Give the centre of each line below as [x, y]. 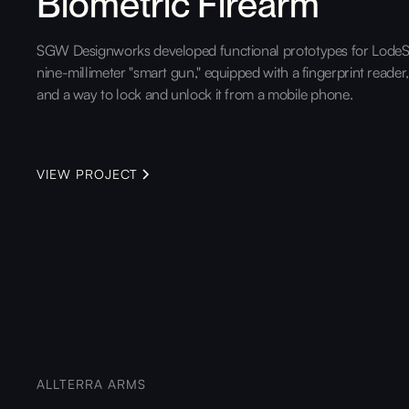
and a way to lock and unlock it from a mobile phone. [195, 94]
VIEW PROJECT [87, 173]
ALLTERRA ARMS [91, 383]
